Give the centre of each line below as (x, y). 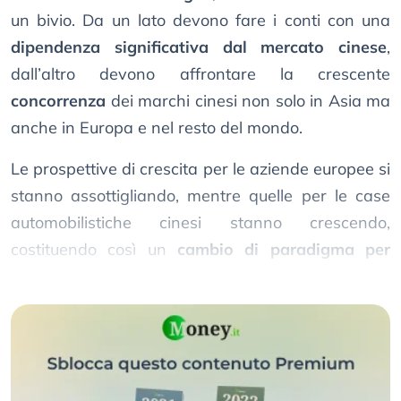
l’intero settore (67, 277)
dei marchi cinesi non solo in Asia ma (248, 101)
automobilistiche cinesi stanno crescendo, (200, 223)
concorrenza (58, 101)
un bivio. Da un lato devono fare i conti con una (200, 21)
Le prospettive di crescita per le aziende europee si (200, 169)
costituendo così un (94, 250)
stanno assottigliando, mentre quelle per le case (200, 196)
